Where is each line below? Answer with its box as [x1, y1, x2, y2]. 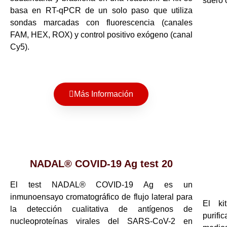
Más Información [74, 90, 134, 99]
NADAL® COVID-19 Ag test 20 [29, 158, 173, 170]
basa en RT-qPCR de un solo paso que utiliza [10, 6, 193, 15]
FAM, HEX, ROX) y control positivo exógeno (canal [10, 30, 193, 39]
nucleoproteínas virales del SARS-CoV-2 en [10, 217, 193, 226]
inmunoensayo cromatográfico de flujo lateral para [10, 193, 193, 202]
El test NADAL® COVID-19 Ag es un [10, 180, 193, 190]
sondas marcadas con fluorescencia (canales [10, 18, 193, 27]
